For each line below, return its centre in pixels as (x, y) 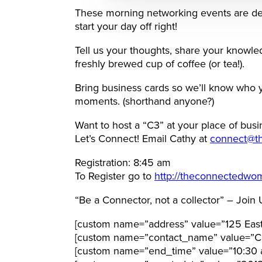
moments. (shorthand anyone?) (144, 102)
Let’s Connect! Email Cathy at (142, 139)
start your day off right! (126, 27)
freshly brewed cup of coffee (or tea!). (160, 64)
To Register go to (115, 177)
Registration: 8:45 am (123, 163)
